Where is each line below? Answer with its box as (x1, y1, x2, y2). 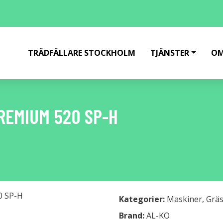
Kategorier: (119, 194, 165, 205)
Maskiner (167, 194, 202, 205)
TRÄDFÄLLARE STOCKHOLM (28, 47, 136, 58)
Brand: (119, 210, 146, 221)
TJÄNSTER (150, 47, 190, 58)
